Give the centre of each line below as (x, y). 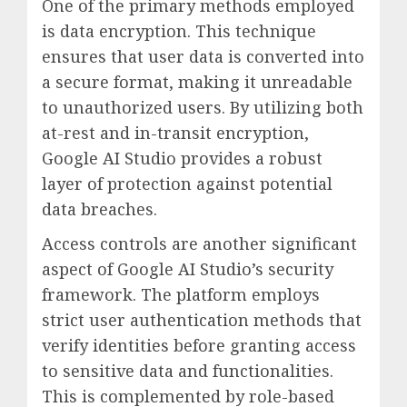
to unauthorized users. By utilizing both (203, 107)
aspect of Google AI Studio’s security (188, 268)
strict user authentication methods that (202, 319)
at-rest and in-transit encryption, (175, 132)
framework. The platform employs (181, 294)
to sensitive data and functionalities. (188, 370)
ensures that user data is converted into (203, 56)
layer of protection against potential (187, 183)
